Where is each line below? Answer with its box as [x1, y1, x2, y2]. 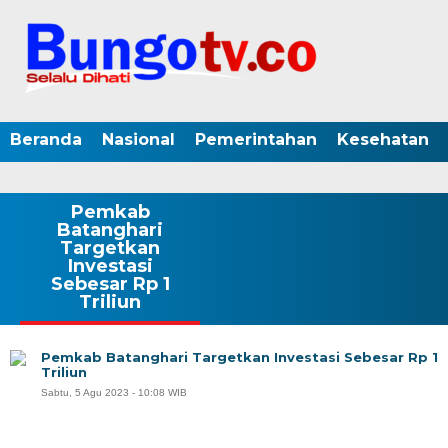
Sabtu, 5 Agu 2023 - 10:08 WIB [41, 387, 187, 398]
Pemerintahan [195, 130, 317, 149]
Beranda [10, 130, 82, 149]
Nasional [102, 130, 175, 149]
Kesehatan [337, 130, 429, 149]
